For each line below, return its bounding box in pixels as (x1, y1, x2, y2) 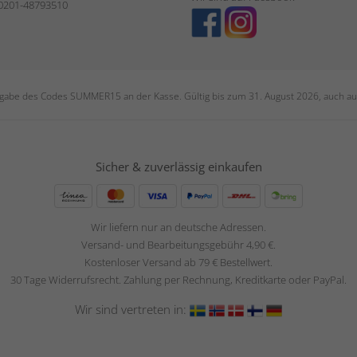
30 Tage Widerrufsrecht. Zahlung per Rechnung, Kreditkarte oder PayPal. (10, 273, 347, 288)
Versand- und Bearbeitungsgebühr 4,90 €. (81, 237, 276, 253)
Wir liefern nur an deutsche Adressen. (91, 220, 266, 235)
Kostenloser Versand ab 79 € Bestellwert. (84, 255, 273, 270)
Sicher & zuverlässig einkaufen (95, 159, 262, 175)
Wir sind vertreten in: (75, 301, 190, 318)
